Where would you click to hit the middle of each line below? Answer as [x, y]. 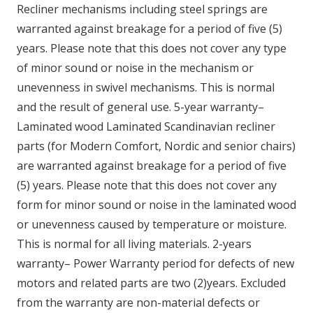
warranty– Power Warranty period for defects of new [155, 263]
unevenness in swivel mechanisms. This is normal [146, 87]
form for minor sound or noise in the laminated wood [156, 204]
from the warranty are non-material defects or [138, 302]
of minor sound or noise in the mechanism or [135, 67]
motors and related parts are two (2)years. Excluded [151, 283]
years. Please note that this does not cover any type [152, 48]
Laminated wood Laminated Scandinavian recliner [146, 126]
